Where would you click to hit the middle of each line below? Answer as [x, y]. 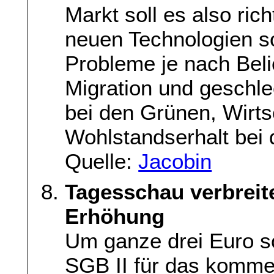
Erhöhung [115, 217]
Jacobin [175, 161]
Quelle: [102, 161]
